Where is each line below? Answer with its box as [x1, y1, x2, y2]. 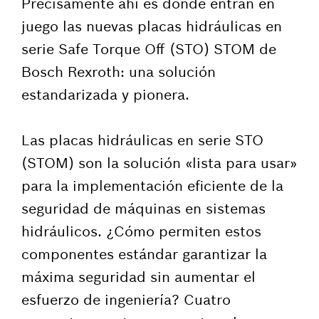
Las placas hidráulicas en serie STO [21, 131, 263, 149]
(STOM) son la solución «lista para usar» [21, 154, 297, 172]
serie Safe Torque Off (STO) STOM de [21, 40, 276, 58]
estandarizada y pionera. [21, 85, 189, 103]
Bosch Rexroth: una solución [21, 63, 216, 80]
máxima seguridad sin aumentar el [21, 268, 256, 286]
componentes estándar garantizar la [21, 245, 267, 263]
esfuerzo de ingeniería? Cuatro [21, 291, 231, 308]
